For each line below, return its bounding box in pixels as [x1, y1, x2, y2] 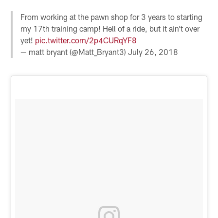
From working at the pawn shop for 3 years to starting [20, 12, 203, 21]
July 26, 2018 [128, 47, 179, 56]
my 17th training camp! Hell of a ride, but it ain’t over [20, 23, 200, 33]
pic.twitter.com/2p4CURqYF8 [35, 35, 137, 45]
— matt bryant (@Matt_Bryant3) [20, 47, 128, 56]
